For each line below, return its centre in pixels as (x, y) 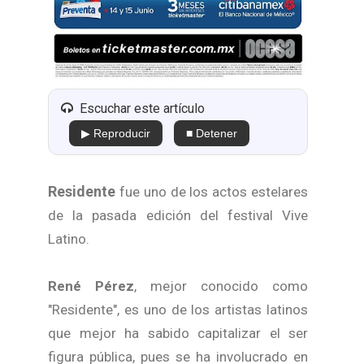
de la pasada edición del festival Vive (178, 215)
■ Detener (212, 133)
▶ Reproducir (116, 133)
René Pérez (91, 286)
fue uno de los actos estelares (214, 191)
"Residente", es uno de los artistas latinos (178, 309)
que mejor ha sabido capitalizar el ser (178, 333)
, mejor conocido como (221, 286)
